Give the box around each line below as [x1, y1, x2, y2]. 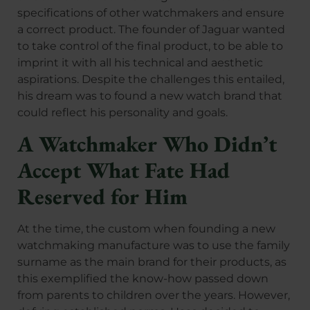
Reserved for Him [17, 182, 188, 212]
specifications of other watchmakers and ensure [17, 6, 284, 19]
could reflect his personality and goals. [17, 105, 228, 119]
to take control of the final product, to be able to [17, 39, 283, 53]
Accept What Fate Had [17, 156, 230, 185]
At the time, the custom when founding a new [17, 222, 275, 236]
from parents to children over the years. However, [17, 289, 290, 302]
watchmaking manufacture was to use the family [17, 239, 290, 253]
